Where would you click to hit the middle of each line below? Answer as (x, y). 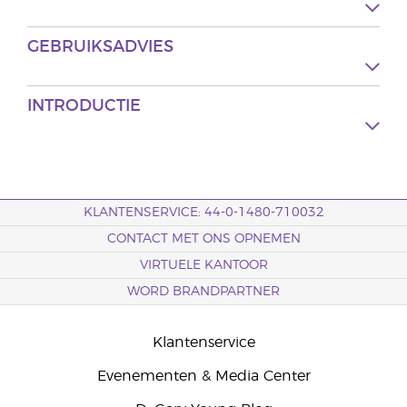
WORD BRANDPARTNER (203, 292)
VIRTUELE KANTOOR (203, 265)
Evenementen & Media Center (203, 376)
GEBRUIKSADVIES (100, 47)
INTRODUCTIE (84, 106)
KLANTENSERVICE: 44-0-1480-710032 (203, 213)
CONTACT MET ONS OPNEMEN (203, 239)
